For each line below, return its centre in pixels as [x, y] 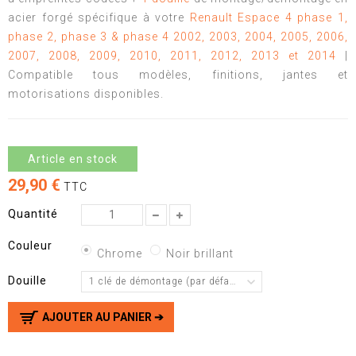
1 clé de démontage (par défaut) [166, 281]
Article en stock [73, 159]
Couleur [32, 246]
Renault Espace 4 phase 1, [269, 18]
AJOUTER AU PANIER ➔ [103, 317]
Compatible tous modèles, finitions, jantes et [178, 75]
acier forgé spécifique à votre [99, 18]
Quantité [33, 213]
